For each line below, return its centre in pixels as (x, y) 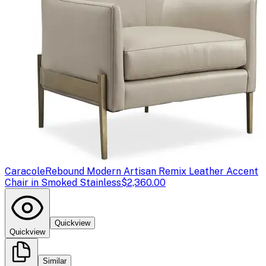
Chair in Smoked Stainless (63, 182)
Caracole (25, 171)
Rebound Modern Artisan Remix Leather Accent (152, 171)
